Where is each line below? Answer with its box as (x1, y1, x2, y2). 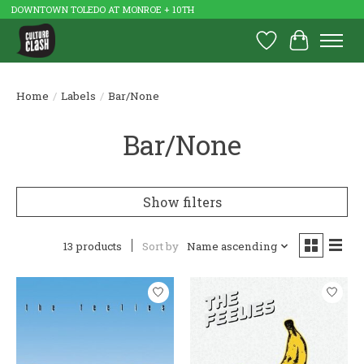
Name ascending (186, 239, 277, 254)
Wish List (266, 40, 330, 58)
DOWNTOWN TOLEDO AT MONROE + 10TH (11, 3, 194, 16)
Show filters (142, 193, 222, 210)
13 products (63, 238, 122, 253)
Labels (61, 88, 96, 103)
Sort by (141, 239, 179, 254)
